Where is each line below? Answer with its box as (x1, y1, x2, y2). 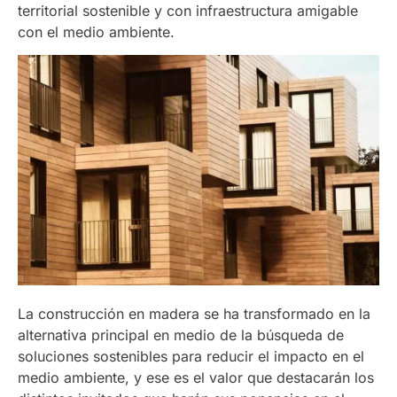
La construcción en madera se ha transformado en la (18, 304, 370, 323)
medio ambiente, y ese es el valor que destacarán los (18, 368, 374, 386)
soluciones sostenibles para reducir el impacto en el (18, 346, 364, 365)
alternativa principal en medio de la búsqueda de (18, 325, 344, 344)
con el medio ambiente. (18, 22, 175, 41)
